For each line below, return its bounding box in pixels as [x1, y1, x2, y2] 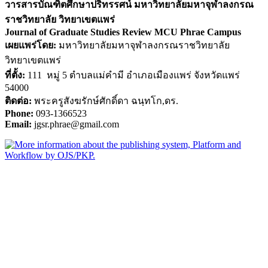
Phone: [5, 108, 36, 118]
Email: [5, 118, 34, 129]
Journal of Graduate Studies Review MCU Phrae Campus [5, 26, 241, 37]
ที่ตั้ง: [5, 69, 25, 80]
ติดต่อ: [5, 95, 34, 106]
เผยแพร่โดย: [5, 39, 56, 50]
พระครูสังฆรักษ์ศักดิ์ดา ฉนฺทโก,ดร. [34, 95, 178, 106]
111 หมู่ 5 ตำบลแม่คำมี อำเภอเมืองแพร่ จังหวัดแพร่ [25, 69, 240, 80]
